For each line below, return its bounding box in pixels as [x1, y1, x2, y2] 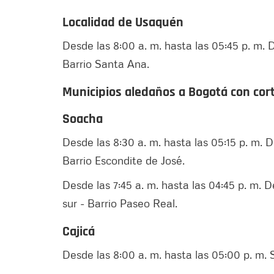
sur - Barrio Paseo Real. [62, 196, 180, 210]
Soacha [62, 110, 103, 128]
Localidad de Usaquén [62, 13, 187, 31]
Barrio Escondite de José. [62, 153, 188, 167]
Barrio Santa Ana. [62, 56, 152, 70]
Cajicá [62, 223, 98, 240]
